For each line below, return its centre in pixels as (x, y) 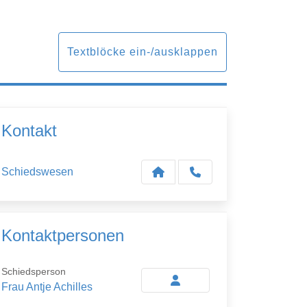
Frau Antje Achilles (47, 287)
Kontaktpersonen (63, 235)
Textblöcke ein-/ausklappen (143, 52)
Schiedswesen (37, 172)
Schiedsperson (34, 271)
